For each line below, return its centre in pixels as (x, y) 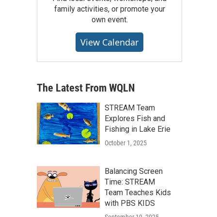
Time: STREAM (130, 182)
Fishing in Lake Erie (138, 129)
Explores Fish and (135, 119)
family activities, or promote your (109, 9)
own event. (109, 20)
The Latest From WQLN (86, 88)
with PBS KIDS (130, 203)
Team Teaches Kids (138, 193)
